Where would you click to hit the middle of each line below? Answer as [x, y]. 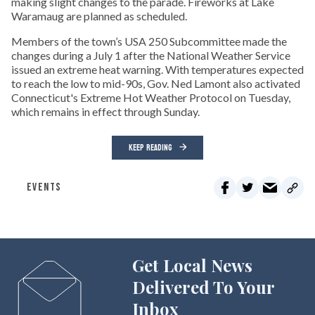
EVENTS [44, 188]
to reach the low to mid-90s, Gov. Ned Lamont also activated [156, 84]
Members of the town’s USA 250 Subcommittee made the [149, 41]
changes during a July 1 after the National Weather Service [151, 56]
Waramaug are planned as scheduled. [99, 16]
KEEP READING [150, 148]
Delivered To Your [203, 287]
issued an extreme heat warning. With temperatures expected [157, 70]
